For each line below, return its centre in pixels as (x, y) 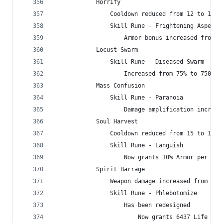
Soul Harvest (96, 121)
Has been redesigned (122, 205)
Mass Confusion (100, 86)
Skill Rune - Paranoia (119, 98)
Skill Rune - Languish (119, 145)
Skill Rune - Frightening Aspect (136, 26)
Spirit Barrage (100, 169)
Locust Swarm (96, 50)
